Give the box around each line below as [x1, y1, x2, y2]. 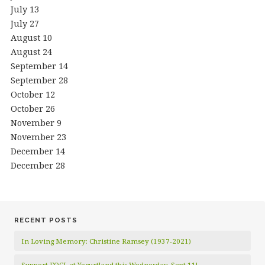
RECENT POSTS [14, 215, 77, 224]
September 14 [10, 60, 68, 72]
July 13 [10, 3, 39, 15]
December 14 [10, 145, 65, 157]
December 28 [10, 159, 65, 171]
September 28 [10, 74, 68, 86]
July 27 [10, 17, 39, 29]
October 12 [10, 88, 55, 100]
